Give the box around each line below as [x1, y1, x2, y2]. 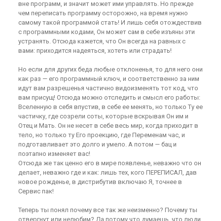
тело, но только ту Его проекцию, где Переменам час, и [18, 131, 185, 139]
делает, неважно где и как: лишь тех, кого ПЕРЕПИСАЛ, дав [18, 169, 197, 176]
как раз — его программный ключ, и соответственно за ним [18, 75, 199, 82]
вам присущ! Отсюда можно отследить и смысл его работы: [18, 94, 200, 101]
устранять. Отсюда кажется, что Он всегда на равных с [18, 37, 185, 45]
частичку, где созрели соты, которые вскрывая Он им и [18, 112, 188, 120]
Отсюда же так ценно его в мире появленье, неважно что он [18, 159, 201, 167]
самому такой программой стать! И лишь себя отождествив [18, 19, 202, 26]
